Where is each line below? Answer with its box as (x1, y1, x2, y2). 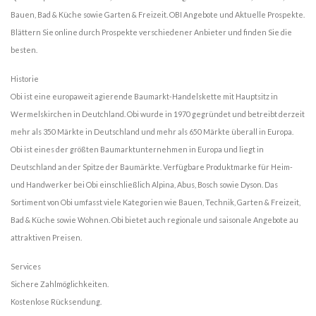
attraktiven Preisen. (11, 232, 82, 242)
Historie (11, 73, 39, 83)
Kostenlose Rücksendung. (11, 296, 102, 306)
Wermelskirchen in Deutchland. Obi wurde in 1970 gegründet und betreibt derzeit (11, 109, 305, 119)
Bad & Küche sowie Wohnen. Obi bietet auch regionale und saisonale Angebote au (11, 214, 298, 224)
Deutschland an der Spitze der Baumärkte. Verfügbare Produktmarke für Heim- (11, 162, 293, 171)
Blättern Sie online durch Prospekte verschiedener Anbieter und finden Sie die (11, 27, 292, 37)
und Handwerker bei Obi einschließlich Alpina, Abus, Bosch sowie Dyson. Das (11, 179, 278, 189)
